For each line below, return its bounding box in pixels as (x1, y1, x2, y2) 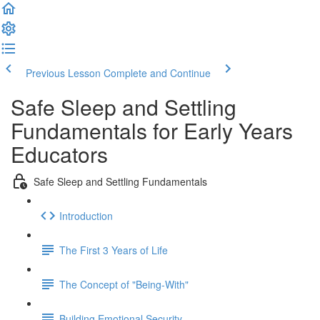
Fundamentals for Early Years (11, 115, 293, 146)
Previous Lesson (26, 66, 101, 80)
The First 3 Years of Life (59, 242, 168, 257)
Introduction (59, 208, 113, 223)
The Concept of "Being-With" (59, 276, 189, 291)
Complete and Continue (104, 66, 211, 80)
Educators (11, 139, 108, 169)
